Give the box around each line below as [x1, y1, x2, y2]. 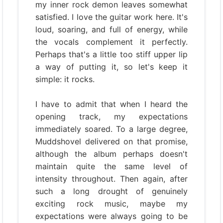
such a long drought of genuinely [35, 186, 188, 196]
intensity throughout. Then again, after [35, 174, 188, 184]
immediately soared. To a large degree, [35, 124, 188, 134]
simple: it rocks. [35, 74, 95, 84]
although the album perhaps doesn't [35, 149, 188, 159]
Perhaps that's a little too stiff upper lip [35, 49, 188, 59]
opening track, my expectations [35, 111, 188, 121]
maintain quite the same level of [35, 161, 188, 171]
